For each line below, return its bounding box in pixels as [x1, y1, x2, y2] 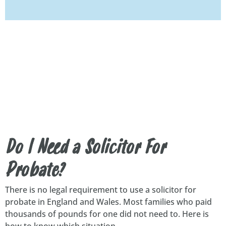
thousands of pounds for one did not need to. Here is [5, 208, 209, 219]
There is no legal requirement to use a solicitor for [5, 184, 196, 195]
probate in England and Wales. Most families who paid [5, 196, 212, 207]
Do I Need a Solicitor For [5, 137, 165, 162]
